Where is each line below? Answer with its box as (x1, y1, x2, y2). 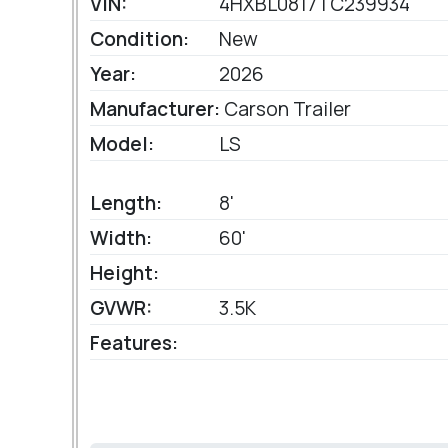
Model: (90, 131, 154, 158)
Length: (90, 190, 162, 217)
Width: (90, 225, 152, 252)
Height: (90, 260, 159, 287)
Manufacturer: (90, 96, 220, 123)
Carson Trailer (220, 96, 351, 123)
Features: (90, 330, 178, 357)
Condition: (90, 26, 189, 53)
